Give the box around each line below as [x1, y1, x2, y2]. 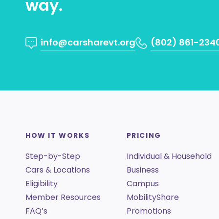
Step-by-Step [25, 151, 80, 162]
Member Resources [25, 192, 101, 203]
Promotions [126, 205, 171, 217]
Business [126, 164, 159, 176]
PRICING [126, 131, 161, 141]
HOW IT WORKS [25, 131, 90, 141]
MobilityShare [126, 192, 179, 203]
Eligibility [25, 178, 58, 190]
